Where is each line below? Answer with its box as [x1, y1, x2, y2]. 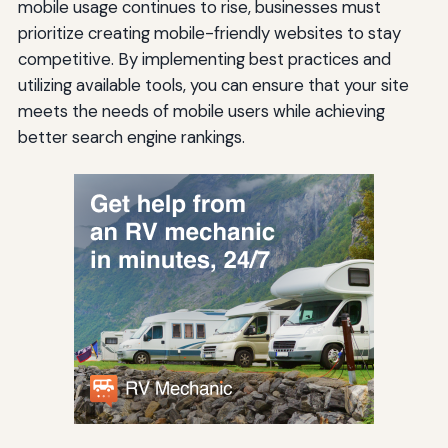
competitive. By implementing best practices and [17, 48, 391, 71]
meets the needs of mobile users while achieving [17, 100, 385, 123]
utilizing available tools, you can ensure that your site [17, 74, 409, 97]
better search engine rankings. [17, 126, 245, 149]
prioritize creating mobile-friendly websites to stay [17, 22, 401, 45]
